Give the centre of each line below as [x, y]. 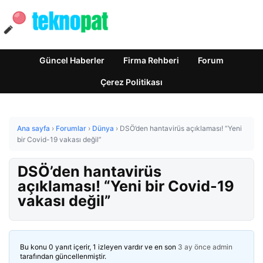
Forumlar [71, 128]
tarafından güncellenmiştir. [63, 256]
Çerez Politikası [131, 82]
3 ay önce [194, 247]
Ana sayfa [33, 128]
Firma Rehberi [151, 60]
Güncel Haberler [72, 60]
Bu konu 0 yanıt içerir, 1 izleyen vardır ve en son [99, 247]
